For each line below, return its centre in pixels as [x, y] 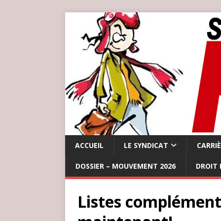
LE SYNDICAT [146, 145]
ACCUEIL [89, 145]
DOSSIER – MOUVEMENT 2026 [126, 166]
